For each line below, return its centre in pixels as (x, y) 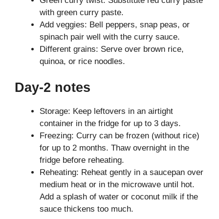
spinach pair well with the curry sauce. (110, 37)
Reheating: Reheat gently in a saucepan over (121, 173)
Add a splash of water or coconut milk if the (119, 197)
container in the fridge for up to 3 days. (110, 124)
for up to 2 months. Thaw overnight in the (114, 148)
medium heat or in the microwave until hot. (117, 185)
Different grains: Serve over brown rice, (112, 49)
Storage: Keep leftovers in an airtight (106, 111)
